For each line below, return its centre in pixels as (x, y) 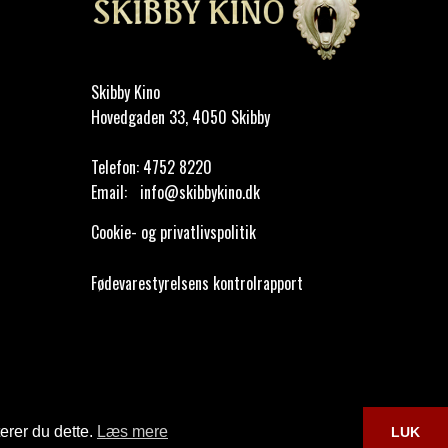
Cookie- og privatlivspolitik (173, 232)
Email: (109, 192)
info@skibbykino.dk (200, 192)
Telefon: (115, 167)
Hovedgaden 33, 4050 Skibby (180, 117)
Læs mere (132, 432)
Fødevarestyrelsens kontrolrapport (197, 283)
